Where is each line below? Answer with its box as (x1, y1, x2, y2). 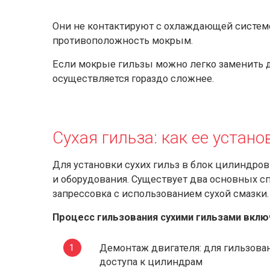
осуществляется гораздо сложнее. (52, 73, 214, 84)
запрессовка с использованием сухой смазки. (52, 188, 269, 199)
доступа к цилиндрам (99, 256, 202, 268)
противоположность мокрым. (52, 35, 193, 46)
